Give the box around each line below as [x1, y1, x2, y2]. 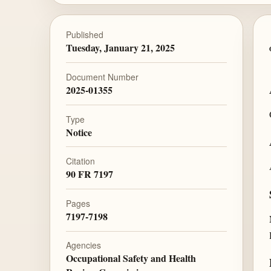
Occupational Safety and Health [65, 251, 196, 266]
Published [65, 28, 103, 41]
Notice [65, 125, 92, 139]
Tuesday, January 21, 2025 [65, 41, 175, 55]
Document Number [65, 70, 139, 83]
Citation [65, 155, 95, 168]
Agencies [65, 239, 101, 252]
